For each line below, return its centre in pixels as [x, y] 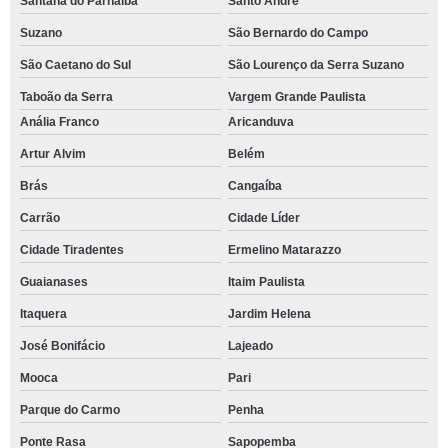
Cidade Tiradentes [72, 250]
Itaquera [43, 314]
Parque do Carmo [70, 410]
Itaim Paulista [266, 282]
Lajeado [250, 346]
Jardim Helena [269, 314]
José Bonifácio [62, 346]
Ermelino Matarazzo [284, 250]
